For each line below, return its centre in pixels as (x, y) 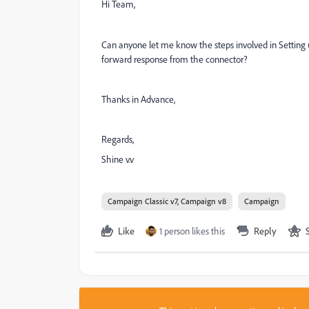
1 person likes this (192, 231)
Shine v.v (118, 159)
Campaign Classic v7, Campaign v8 (167, 201)
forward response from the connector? (175, 59)
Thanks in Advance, (138, 99)
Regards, (118, 139)
